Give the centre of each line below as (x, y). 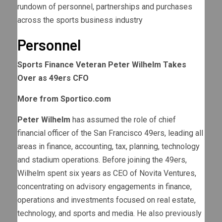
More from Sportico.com (64, 99)
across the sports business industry (80, 20)
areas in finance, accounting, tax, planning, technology (109, 147)
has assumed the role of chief (124, 120)
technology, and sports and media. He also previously (110, 214)
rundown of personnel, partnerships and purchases (105, 7)
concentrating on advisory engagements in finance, (105, 187)
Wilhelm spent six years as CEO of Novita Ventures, (107, 173)
